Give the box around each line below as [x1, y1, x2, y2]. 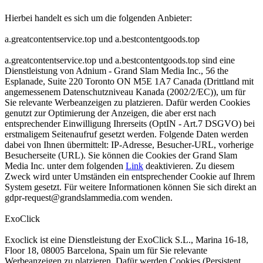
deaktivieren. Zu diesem [143, 161, 234, 171]
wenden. [139, 193, 173, 203]
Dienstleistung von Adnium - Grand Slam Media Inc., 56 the [5, 66, 228, 76]
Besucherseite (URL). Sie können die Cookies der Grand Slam [5, 150, 237, 160]
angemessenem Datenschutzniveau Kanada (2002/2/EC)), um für [5, 87, 245, 97]
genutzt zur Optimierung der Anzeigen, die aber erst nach [5, 108, 216, 118]
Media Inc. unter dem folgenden [5, 161, 126, 171]
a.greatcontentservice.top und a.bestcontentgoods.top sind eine [5, 55, 235, 65]
